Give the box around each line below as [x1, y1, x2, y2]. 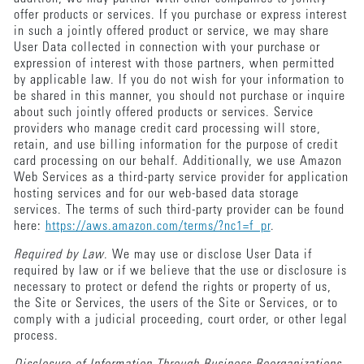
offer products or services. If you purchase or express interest [13, 8, 347, 22]
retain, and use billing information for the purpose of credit [13, 138, 338, 152]
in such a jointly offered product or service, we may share [13, 24, 329, 38]
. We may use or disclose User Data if [103, 248, 312, 262]
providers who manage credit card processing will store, [13, 122, 321, 136]
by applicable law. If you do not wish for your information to [13, 73, 344, 87]
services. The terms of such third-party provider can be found [13, 203, 344, 217]
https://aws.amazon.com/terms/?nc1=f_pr [45, 219, 271, 233]
